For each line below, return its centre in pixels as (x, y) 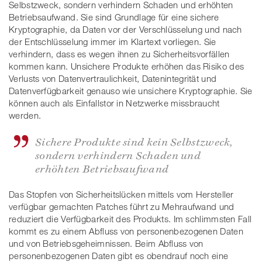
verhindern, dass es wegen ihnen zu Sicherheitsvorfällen (119, 54)
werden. (25, 115)
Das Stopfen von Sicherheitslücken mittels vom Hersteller (121, 194)
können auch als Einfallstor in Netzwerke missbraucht (114, 103)
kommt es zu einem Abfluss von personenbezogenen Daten (126, 231)
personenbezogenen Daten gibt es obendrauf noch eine (119, 255)
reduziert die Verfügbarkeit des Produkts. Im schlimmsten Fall (130, 218)
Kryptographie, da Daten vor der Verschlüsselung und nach (125, 29)
